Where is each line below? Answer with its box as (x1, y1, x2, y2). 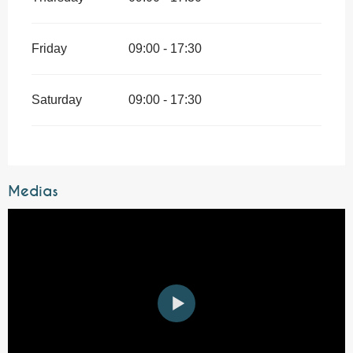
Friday (32, 41, 67, 55)
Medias (8, 181, 58, 200)
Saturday (32, 92, 82, 106)
